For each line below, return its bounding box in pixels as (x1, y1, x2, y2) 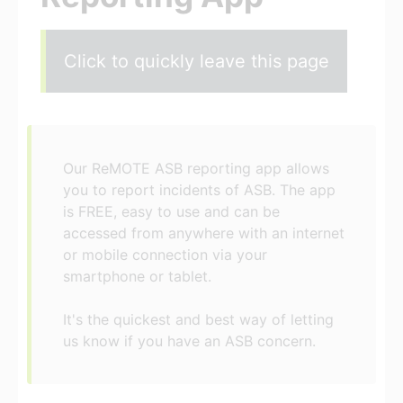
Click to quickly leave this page (64, 49, 329, 72)
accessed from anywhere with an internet (63, 223, 345, 242)
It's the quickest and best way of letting (63, 309, 334, 328)
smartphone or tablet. (63, 266, 211, 285)
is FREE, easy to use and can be (63, 201, 280, 220)
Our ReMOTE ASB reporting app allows (63, 158, 329, 177)
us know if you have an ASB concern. (63, 331, 316, 350)
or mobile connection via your (63, 245, 267, 264)
